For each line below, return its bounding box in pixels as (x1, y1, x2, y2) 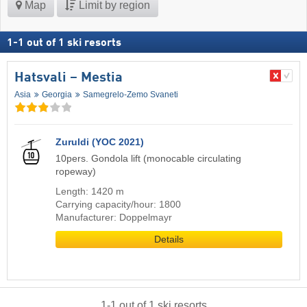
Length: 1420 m (56, 186, 124, 197)
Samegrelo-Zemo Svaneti (82, 89, 178, 99)
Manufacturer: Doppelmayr (56, 212, 172, 223)
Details (154, 234, 184, 245)
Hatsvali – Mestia (14, 71, 123, 85)
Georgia (41, 89, 72, 99)
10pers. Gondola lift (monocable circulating (56, 153, 241, 164)
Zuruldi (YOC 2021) (56, 136, 144, 147)
